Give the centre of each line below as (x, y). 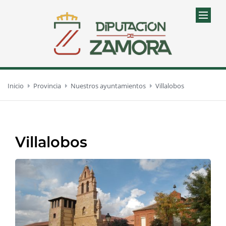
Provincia (47, 86)
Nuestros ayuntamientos (108, 86)
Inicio (16, 86)
